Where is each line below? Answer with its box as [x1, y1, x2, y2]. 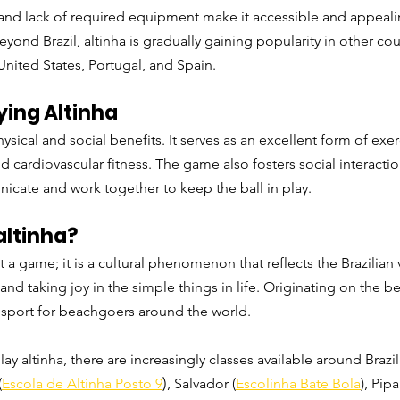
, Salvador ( [167, 375, 236, 393]
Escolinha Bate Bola [236, 375, 361, 393]
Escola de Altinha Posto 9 [2, 375, 162, 393]
